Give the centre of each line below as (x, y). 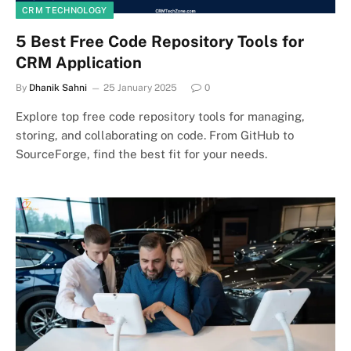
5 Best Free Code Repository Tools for (160, 41)
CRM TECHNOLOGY (65, 10)
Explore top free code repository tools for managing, (160, 116)
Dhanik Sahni (58, 87)
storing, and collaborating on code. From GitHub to (155, 135)
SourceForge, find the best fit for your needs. (141, 154)
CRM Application (79, 62)
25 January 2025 (140, 87)
